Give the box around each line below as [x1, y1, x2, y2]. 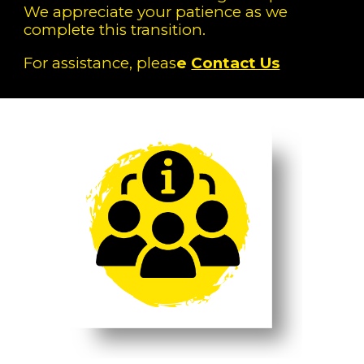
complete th [24, 20, 116, 39]
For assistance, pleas [24, 53, 177, 72]
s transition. [119, 20, 214, 39]
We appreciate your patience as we [24, 2, 288, 21]
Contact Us [191, 53, 280, 72]
